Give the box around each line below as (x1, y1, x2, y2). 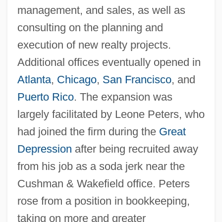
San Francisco (102, 73, 171, 86)
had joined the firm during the (17, 125, 159, 138)
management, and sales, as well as (17, 3, 185, 16)
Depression (17, 142, 72, 155)
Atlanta (17, 73, 51, 86)
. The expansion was (73, 90, 172, 103)
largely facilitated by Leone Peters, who (17, 108, 205, 120)
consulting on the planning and (17, 21, 163, 34)
